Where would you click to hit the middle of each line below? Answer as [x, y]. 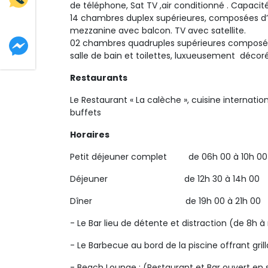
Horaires [90, 135]
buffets [148, 112]
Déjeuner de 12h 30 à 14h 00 [165, 179]
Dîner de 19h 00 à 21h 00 [165, 201]
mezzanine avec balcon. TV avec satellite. [158, 31]
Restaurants [99, 78]
